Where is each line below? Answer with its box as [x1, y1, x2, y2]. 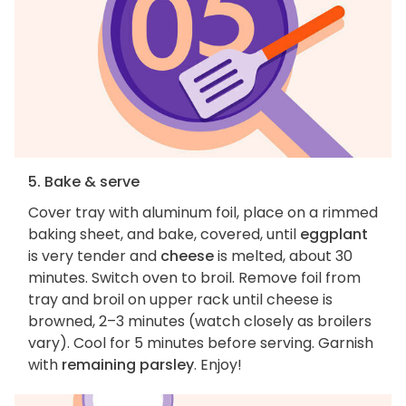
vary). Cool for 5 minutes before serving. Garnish [28, 332, 373, 353]
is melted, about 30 [214, 245, 353, 266]
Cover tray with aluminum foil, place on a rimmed [28, 201, 378, 223]
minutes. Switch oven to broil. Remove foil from [28, 266, 361, 288]
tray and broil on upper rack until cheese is [28, 288, 333, 310]
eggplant [300, 223, 368, 245]
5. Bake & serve [28, 170, 140, 192]
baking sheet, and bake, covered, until [28, 223, 300, 245]
